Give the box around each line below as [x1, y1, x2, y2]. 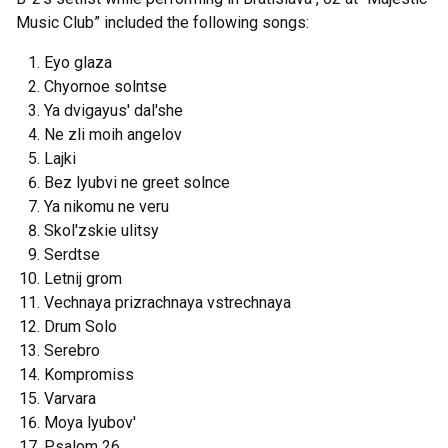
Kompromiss [44, 365, 134, 384]
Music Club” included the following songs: [16, 13, 309, 32]
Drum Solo [44, 317, 117, 336]
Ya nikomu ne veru [44, 197, 169, 216]
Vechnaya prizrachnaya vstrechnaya [44, 293, 291, 312]
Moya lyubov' [44, 413, 136, 432]
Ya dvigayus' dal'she [44, 101, 183, 120]
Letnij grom [44, 269, 122, 288]
